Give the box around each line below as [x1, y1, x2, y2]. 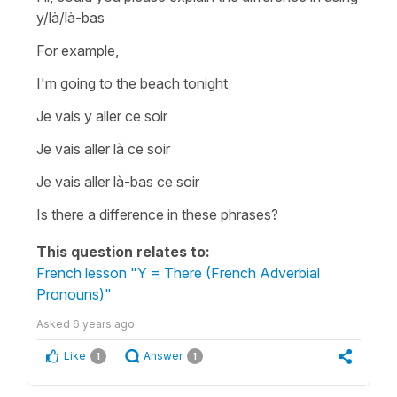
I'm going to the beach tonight [36, 74, 228, 92]
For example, [36, 41, 122, 59]
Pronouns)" [36, 284, 112, 303]
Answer [144, 348, 183, 362]
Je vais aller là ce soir [36, 139, 174, 158]
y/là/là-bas [36, 8, 105, 27]
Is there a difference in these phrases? [36, 205, 278, 223]
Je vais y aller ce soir [36, 106, 171, 125]
